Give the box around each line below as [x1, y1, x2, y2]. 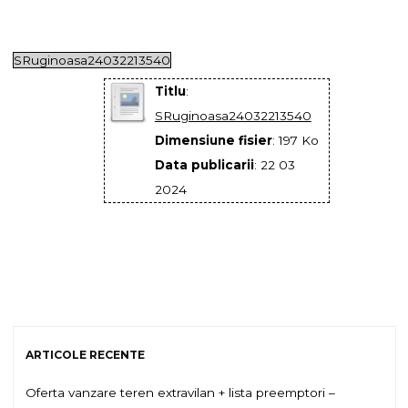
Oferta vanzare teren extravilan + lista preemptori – [25, 385, 335, 401]
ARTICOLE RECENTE [25, 347, 145, 362]
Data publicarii [154, 158, 254, 173]
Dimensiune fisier [154, 133, 272, 148]
